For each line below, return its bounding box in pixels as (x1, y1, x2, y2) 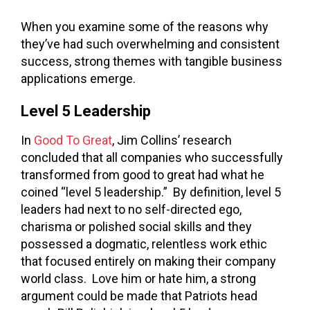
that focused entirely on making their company (21, 254, 276, 269)
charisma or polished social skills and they (21, 219, 252, 235)
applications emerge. (21, 71, 136, 86)
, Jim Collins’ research (112, 133, 232, 148)
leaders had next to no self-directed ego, (21, 202, 241, 217)
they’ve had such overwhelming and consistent (21, 36, 280, 51)
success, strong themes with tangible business (21, 53, 282, 69)
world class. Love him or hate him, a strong (21, 271, 256, 286)
